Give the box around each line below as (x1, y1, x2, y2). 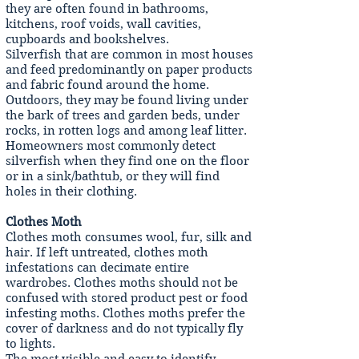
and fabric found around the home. (6, 78, 209, 92)
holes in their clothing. (6, 184, 137, 199)
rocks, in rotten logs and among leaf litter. (6, 123, 247, 138)
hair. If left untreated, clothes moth (6, 245, 208, 260)
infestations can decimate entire (6, 260, 189, 275)
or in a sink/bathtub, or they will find (6, 169, 220, 184)
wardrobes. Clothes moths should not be (6, 276, 238, 290)
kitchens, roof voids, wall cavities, (6, 17, 201, 31)
